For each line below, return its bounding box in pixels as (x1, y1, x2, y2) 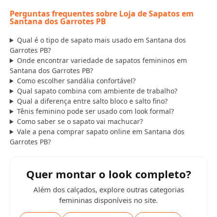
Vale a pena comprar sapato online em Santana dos (16, 127, 185, 136)
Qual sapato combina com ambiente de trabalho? (16, 86, 177, 95)
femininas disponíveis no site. (59, 195, 158, 205)
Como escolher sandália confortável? (16, 76, 136, 85)
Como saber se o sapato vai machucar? (16, 117, 143, 126)
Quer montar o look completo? (26, 167, 191, 181)
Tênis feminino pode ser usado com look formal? (16, 107, 174, 116)
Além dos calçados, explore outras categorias (33, 185, 184, 194)
